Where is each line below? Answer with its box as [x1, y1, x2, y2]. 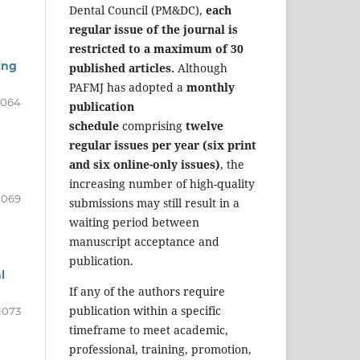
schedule [69, 118, 119, 134]
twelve [186, 118, 223, 134]
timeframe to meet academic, [69, 322, 228, 338]
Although [174, 60, 227, 76]
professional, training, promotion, [69, 342, 252, 358]
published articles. [69, 60, 174, 76]
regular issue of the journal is [69, 22, 238, 38]
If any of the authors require [69, 284, 225, 300]
